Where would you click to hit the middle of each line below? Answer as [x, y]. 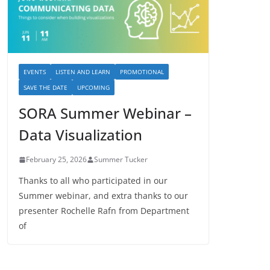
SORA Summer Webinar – [105, 113]
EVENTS [35, 72]
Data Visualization [80, 135]
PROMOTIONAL [142, 72]
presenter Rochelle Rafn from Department [104, 211]
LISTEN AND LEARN [83, 72]
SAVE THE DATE [46, 88]
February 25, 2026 [56, 160]
